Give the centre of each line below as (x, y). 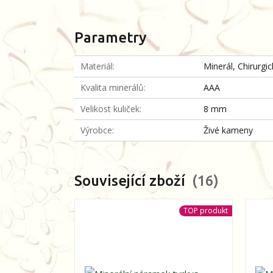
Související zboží (132, 181)
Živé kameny (229, 130)
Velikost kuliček (110, 109)
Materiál (97, 66)
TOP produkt (206, 211)
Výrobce (96, 130)
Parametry (110, 37)
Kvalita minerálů (112, 87)
